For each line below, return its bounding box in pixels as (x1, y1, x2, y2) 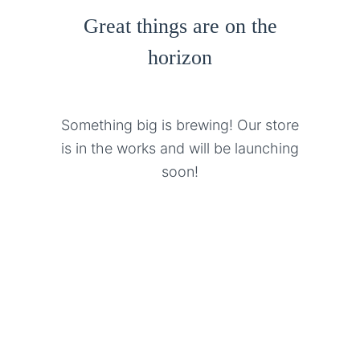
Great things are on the (83, 14, 277, 38)
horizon (148, 46, 212, 69)
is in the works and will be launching (61, 140, 299, 157)
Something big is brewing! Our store (61, 117, 299, 133)
